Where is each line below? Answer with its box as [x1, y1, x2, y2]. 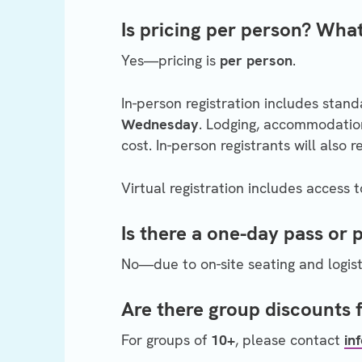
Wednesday [121, 115, 199, 134]
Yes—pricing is [121, 51, 220, 70]
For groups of [121, 330, 211, 350]
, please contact [235, 330, 344, 350]
